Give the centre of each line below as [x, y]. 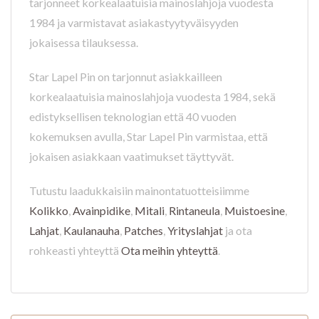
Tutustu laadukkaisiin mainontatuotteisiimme [139, 191]
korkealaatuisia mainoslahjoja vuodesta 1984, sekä [152, 97]
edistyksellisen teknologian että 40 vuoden [133, 117]
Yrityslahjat [195, 231]
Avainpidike [101, 211]
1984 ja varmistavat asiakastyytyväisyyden [134, 23]
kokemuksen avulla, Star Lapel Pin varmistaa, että [148, 137]
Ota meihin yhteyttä [169, 251]
